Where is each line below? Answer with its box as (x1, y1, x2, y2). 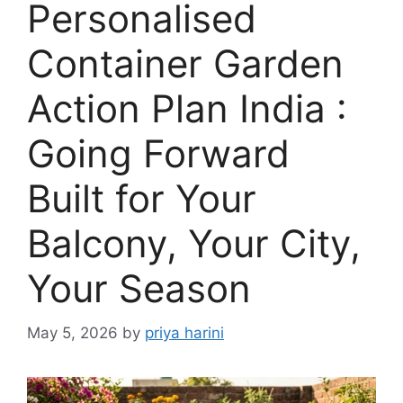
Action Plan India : (27, 85, 347, 131)
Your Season (27, 265, 251, 311)
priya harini (145, 323, 224, 342)
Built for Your (27, 175, 256, 221)
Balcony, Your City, (27, 220, 361, 266)
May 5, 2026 (27, 323, 118, 342)
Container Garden (27, 40, 344, 86)
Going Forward (27, 130, 290, 176)
